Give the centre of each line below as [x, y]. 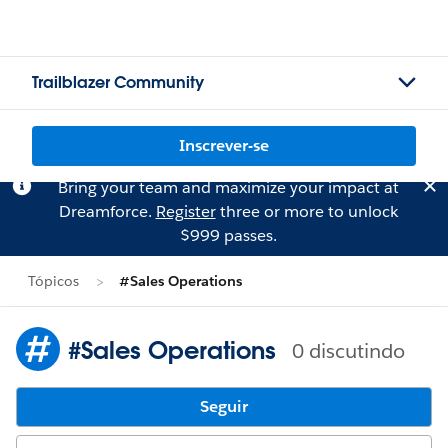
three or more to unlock [306, 211]
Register [185, 211]
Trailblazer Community [118, 82]
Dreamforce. [107, 211]
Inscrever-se [224, 145]
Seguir [224, 406]
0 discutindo [348, 350]
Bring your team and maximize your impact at [228, 187]
